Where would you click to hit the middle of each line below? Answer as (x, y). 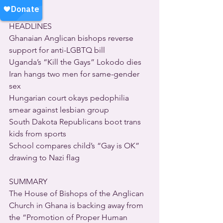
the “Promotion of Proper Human (69, 217)
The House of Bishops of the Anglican (77, 193)
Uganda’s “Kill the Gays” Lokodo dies (75, 62)
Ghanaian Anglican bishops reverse (72, 38)
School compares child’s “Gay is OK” (75, 145)
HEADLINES (30, 26)
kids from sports (38, 133)
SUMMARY (28, 181)
